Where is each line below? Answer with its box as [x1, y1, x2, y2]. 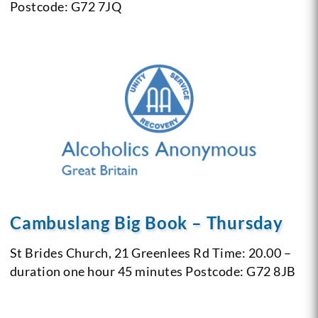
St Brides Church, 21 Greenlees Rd [9, 244, 210, 261]
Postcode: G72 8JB [182, 263, 296, 279]
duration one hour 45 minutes [9, 263, 183, 279]
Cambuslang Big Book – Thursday [9, 212, 283, 233]
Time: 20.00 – [209, 244, 292, 261]
